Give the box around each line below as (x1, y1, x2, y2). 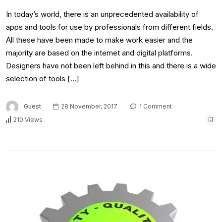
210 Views (13, 115, 43, 123)
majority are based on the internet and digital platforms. (6, 48, 193, 57)
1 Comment (138, 103, 172, 111)
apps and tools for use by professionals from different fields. (6, 22, 213, 32)
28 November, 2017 (59, 103, 117, 111)
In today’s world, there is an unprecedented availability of (6, 9, 199, 19)
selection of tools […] (6, 73, 79, 83)
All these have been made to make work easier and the (6, 35, 193, 45)
